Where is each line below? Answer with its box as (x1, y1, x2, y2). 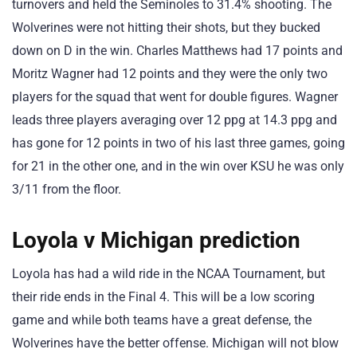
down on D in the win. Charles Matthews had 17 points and (12, 42, 343, 58)
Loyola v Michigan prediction (12, 227, 300, 254)
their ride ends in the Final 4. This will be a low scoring (12, 289, 315, 305)
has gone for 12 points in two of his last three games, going (12, 135, 345, 151)
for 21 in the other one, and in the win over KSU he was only (12, 158, 344, 174)
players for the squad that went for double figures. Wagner (12, 88, 338, 104)
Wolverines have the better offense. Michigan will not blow (12, 335, 339, 351)
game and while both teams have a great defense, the (12, 312, 312, 328)
